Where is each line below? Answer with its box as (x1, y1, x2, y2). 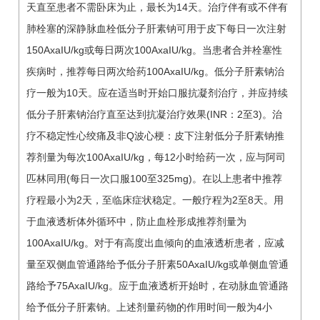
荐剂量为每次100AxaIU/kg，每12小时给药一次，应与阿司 (26, 151, 286, 163)
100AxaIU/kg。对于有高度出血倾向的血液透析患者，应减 (26, 236, 284, 249)
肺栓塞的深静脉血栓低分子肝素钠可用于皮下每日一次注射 (26, 22, 286, 34)
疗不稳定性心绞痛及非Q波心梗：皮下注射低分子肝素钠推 (26, 129, 284, 141)
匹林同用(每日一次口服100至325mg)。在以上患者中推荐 (26, 172, 282, 184)
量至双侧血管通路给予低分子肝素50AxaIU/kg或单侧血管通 (26, 258, 289, 270)
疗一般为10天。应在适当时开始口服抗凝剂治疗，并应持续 (26, 86, 288, 99)
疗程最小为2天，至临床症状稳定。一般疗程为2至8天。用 (26, 194, 284, 206)
